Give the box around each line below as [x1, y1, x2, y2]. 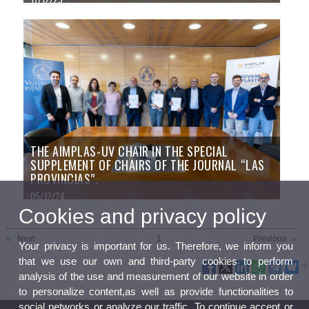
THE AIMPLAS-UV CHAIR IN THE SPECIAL [30, 141, 228, 160]
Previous [253, 233, 287, 243]
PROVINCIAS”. [30, 169, 99, 188]
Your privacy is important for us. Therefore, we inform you [19, 239, 293, 252]
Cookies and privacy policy [19, 204, 266, 228]
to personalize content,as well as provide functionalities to [19, 285, 293, 297]
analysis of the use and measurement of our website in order [19, 270, 293, 282]
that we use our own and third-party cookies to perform [19, 255, 293, 267]
